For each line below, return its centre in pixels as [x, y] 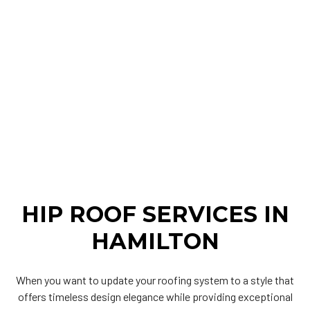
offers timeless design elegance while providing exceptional [155, 296]
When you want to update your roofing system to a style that [155, 280]
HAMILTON [155, 241]
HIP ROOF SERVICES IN [155, 214]
